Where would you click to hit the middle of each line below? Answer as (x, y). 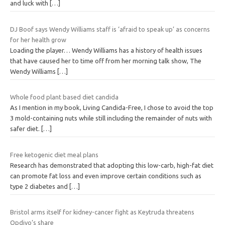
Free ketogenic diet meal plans (54, 154)
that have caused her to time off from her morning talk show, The (106, 61)
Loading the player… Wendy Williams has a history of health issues (106, 50)
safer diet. (26, 129)
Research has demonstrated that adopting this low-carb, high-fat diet (112, 165)
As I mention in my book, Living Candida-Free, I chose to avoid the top (112, 108)
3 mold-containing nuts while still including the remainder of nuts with (111, 118)
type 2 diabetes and (40, 186)
